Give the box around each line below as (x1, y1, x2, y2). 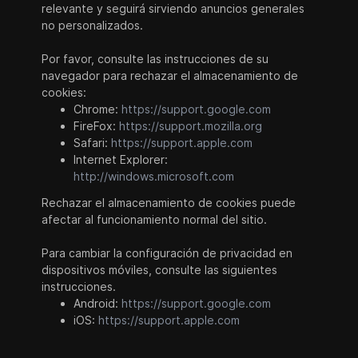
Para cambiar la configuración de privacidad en (42, 246, 293, 260)
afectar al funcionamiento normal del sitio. (42, 213, 268, 226)
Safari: (74, 136, 112, 149)
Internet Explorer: (74, 153, 169, 166)
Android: (74, 296, 122, 310)
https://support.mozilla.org (119, 119, 263, 133)
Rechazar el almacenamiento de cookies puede (42, 196, 296, 209)
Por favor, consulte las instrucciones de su (42, 52, 269, 66)
